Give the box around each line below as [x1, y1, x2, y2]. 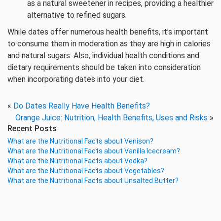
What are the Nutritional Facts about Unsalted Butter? [7, 177, 179, 184]
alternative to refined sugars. [27, 10, 127, 20]
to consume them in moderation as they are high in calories [7, 39, 211, 48]
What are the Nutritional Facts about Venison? [7, 137, 153, 145]
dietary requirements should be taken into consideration [7, 63, 201, 72]
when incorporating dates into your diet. [7, 74, 145, 84]
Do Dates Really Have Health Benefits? [13, 101, 150, 110]
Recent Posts [7, 124, 57, 133]
